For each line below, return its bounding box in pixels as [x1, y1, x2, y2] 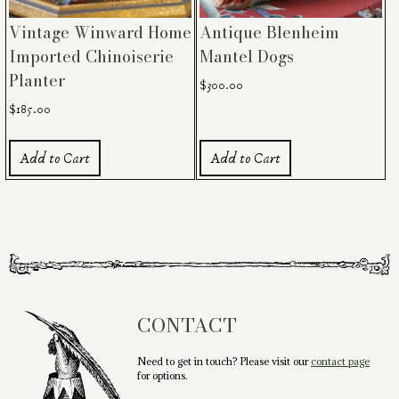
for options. [137, 369, 187, 383]
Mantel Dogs [199, 44, 294, 69]
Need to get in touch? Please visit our [137, 354, 311, 369]
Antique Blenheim [199, 20, 339, 45]
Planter [9, 68, 66, 93]
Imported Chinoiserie [9, 44, 175, 69]
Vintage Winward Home [9, 20, 192, 45]
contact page [311, 354, 370, 369]
